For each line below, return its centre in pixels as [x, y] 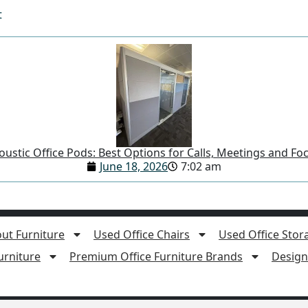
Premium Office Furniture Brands [156, 256]
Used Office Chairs [142, 234]
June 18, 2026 [134, 166]
